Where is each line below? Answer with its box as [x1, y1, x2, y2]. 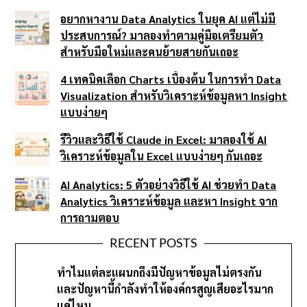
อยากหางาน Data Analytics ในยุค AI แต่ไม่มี [60, 11, 276, 26]
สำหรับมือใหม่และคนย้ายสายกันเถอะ [60, 44, 239, 59]
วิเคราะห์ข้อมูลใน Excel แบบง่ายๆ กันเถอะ [60, 148, 263, 163]
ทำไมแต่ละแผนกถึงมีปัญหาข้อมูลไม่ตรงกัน [57, 265, 262, 280]
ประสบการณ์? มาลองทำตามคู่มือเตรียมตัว [60, 27, 264, 42]
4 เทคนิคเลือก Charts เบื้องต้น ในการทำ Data [60, 71, 282, 86]
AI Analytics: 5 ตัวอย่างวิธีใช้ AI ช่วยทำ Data [60, 177, 277, 192]
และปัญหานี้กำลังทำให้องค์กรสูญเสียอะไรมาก [57, 281, 274, 296]
